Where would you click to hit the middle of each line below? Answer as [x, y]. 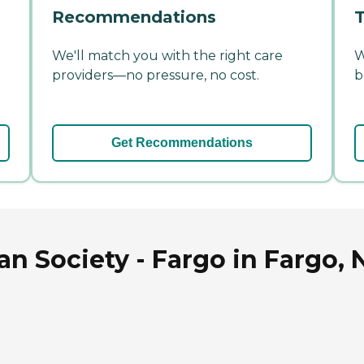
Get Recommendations [182, 142]
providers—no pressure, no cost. [156, 75]
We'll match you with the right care [167, 55]
